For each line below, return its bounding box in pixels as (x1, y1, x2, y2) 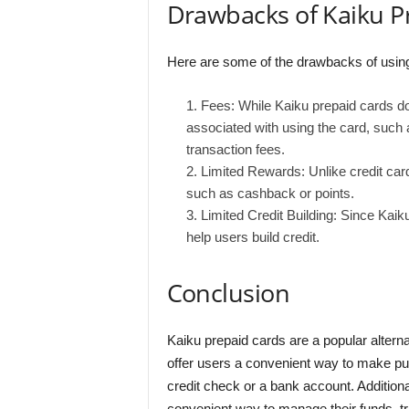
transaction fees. (185, 142, 285, 157)
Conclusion (166, 276, 290, 309)
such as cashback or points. (185, 185, 354, 201)
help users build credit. (185, 229, 320, 245)
